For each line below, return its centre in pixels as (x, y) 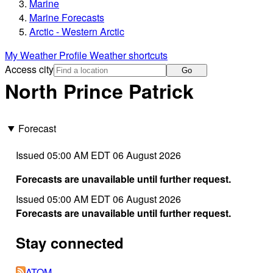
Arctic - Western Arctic (77, 32)
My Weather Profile (47, 55)
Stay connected (69, 242)
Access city (29, 69)
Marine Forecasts (67, 18)
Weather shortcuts (129, 55)
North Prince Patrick (99, 91)
